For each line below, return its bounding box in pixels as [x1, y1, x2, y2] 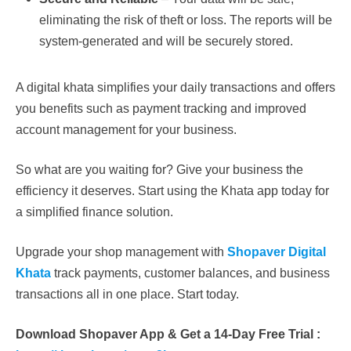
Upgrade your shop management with [16, 244, 227, 259]
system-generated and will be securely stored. [39, 34, 296, 48]
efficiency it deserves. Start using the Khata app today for [16, 183, 329, 197]
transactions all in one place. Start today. [16, 287, 239, 301]
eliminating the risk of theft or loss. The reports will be [39, 13, 332, 27]
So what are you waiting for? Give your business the [16, 162, 303, 176]
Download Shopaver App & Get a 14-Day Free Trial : [16, 327, 320, 341]
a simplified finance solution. [16, 204, 179, 219]
